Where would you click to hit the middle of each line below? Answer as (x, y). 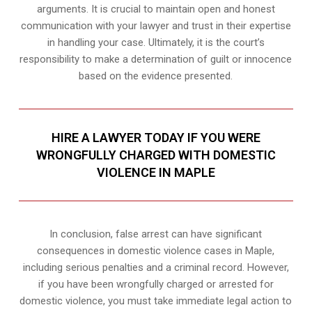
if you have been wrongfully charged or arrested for (156, 284)
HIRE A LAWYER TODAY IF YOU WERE (156, 138)
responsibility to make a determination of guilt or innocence (156, 60)
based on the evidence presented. (156, 76)
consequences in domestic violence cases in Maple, (156, 251)
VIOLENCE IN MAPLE (156, 173)
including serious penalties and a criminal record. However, (156, 268)
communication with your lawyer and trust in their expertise (156, 26)
